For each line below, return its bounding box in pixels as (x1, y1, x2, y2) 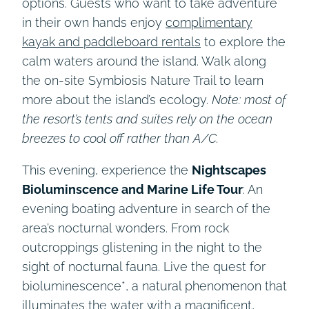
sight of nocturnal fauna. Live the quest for (22, 259, 266, 274)
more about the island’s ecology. (22, 92, 212, 107)
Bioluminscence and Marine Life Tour (22, 181, 243, 197)
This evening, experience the (22, 162, 192, 177)
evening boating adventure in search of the (22, 201, 270, 216)
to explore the (201, 34, 286, 49)
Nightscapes (192, 162, 266, 177)
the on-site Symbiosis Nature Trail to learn (22, 72, 263, 88)
